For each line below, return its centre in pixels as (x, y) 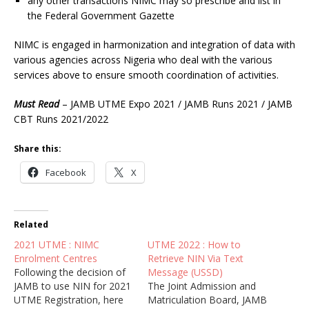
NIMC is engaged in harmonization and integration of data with (154, 45)
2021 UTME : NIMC (57, 245)
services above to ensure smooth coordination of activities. (146, 75)
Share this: (38, 149)
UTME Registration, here (69, 300)
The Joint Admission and (202, 286)
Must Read (37, 104)
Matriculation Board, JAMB (207, 300)
